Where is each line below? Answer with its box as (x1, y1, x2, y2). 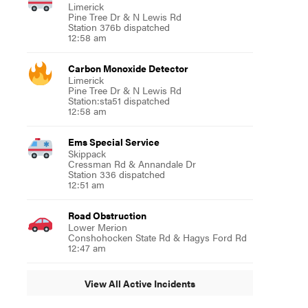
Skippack (67, 146, 106, 160)
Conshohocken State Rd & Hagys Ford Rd (67, 230, 247, 244)
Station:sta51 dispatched (67, 93, 170, 107)
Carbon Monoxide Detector (67, 61, 188, 75)
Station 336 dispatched (67, 167, 165, 181)
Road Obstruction (67, 208, 146, 222)
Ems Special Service (67, 135, 159, 148)
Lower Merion (67, 220, 127, 234)
